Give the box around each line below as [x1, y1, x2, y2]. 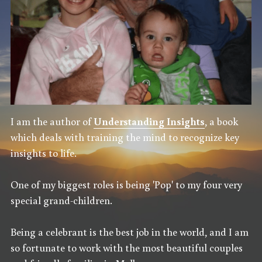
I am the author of [11, 113, 94, 128]
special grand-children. [11, 192, 113, 207]
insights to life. [11, 145, 77, 160]
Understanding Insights [94, 113, 205, 128]
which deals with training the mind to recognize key [11, 129, 240, 144]
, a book [205, 113, 239, 128]
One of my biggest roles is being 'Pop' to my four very [11, 177, 243, 191]
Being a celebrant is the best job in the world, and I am [11, 224, 249, 239]
